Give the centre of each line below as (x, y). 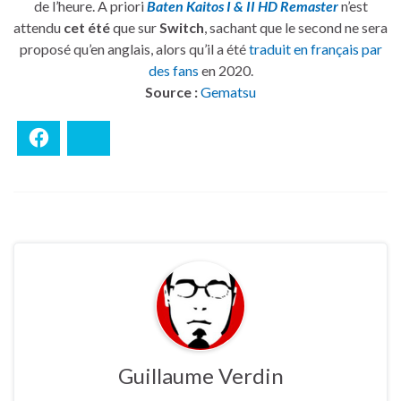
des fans (173, 71)
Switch (182, 28)
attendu (38, 28)
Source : (171, 92)
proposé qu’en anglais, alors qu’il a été (134, 49)
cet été (87, 28)
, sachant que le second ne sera (296, 28)
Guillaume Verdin (200, 376)
